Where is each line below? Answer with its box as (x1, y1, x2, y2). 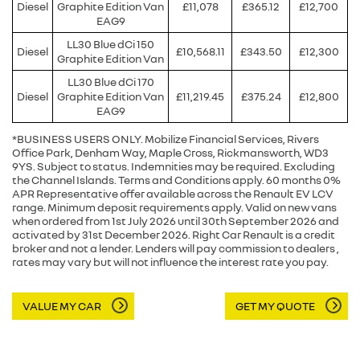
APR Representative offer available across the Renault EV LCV (12, 186, 333, 200)
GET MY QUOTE (235, 298, 315, 313)
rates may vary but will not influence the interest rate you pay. (12, 254, 329, 268)
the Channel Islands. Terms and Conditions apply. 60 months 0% (12, 172, 341, 186)
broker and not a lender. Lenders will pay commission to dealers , (12, 240, 339, 255)
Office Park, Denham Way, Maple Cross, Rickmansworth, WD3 (12, 145, 329, 159)
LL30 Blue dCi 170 (67, 74, 154, 88)
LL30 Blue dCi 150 (67, 36, 154, 51)
